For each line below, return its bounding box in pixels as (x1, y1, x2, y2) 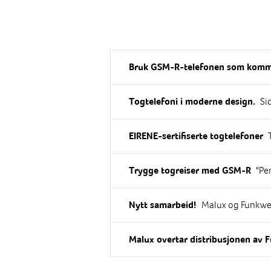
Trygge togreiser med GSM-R (129, 165, 252, 176)
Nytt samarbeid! (129, 199, 197, 211)
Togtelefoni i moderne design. (129, 96, 256, 107)
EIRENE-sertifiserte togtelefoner (129, 130, 264, 142)
